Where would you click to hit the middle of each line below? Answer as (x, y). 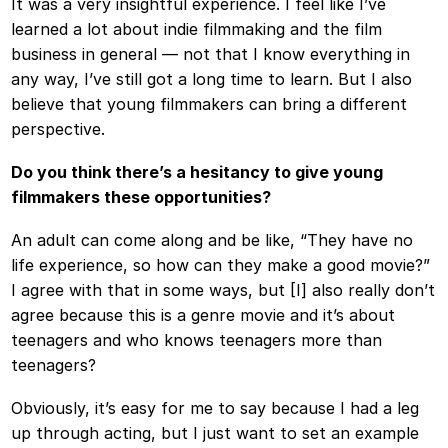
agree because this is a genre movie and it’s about (203, 315)
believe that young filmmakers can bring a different (209, 104)
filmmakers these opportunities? (141, 197)
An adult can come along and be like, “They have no (212, 240)
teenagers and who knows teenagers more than (197, 340)
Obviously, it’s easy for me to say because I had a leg (215, 407)
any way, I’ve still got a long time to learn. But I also (212, 79)
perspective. (58, 129)
